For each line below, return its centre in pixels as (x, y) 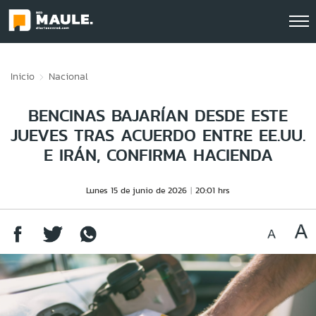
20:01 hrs (213, 190)
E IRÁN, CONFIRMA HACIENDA (158, 155)
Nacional (68, 76)
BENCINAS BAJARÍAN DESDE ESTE (158, 115)
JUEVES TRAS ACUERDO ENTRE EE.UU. (158, 135)
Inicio (23, 76)
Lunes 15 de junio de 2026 (136, 190)
